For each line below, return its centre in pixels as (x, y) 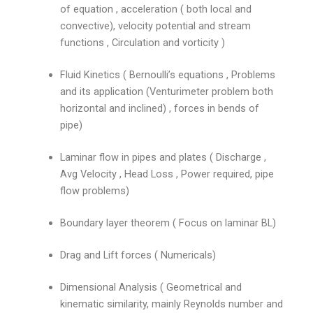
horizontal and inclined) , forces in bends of (160, 109)
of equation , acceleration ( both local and (156, 9)
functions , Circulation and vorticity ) (143, 43)
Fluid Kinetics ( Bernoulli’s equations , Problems (168, 75)
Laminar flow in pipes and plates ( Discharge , (163, 158)
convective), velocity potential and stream (156, 26)
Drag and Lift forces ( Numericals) (138, 255)
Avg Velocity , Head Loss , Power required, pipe (167, 174)
